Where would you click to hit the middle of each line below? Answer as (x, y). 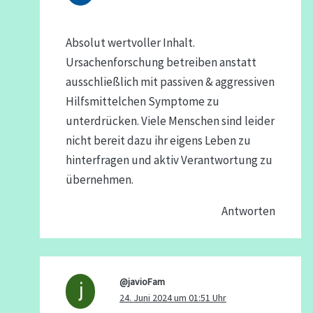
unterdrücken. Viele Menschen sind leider (170, 121)
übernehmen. (99, 179)
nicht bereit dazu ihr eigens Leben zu (158, 140)
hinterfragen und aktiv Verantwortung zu (169, 160)
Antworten (249, 211)
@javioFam (142, 282)
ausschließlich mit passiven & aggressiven (170, 81)
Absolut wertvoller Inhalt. (130, 42)
